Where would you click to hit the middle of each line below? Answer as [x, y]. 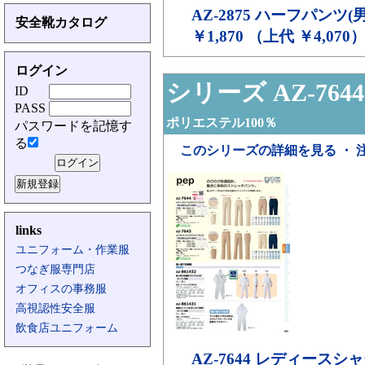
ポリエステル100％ [222, 123]
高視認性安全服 [55, 308]
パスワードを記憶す [73, 126]
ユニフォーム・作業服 [73, 250]
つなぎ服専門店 [55, 269]
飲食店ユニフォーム [67, 328]
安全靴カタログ [61, 22]
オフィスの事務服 [61, 289]
